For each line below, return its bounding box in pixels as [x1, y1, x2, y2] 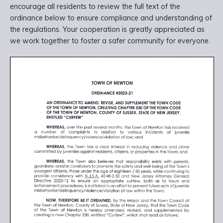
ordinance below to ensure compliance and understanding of [10, 13, 212, 23]
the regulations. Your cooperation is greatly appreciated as [10, 25, 205, 34]
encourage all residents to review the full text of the [10, 2, 180, 11]
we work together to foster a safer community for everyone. [10, 36, 210, 46]
